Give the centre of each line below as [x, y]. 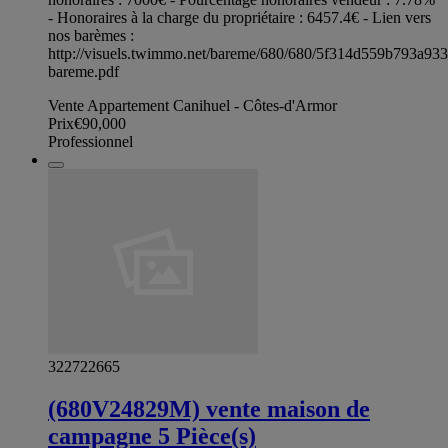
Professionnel [90, 141]
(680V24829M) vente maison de [209, 408]
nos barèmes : [91, 35]
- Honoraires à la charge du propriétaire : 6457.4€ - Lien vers [239, 17]
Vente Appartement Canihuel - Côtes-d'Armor [192, 105]
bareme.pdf [83, 71]
